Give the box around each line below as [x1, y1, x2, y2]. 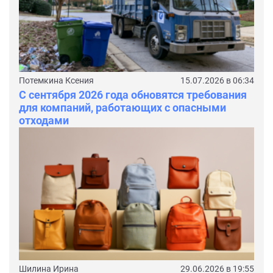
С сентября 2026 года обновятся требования [19, 88, 247, 102]
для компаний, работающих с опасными [19, 101, 226, 115]
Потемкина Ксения [19, 76, 94, 86]
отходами [19, 114, 69, 127]
